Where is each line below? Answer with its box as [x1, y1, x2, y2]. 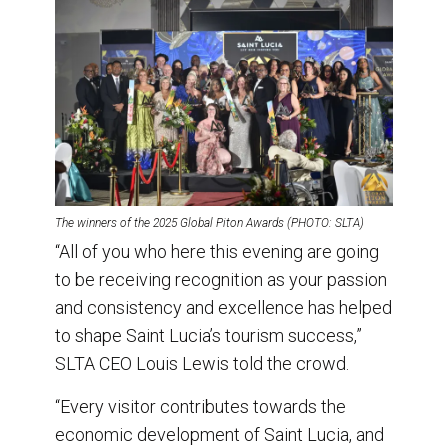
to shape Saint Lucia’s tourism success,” [55, 325, 362, 347]
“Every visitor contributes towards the [55, 396, 346, 418]
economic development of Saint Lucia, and [55, 424, 384, 446]
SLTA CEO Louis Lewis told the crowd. [55, 353, 349, 375]
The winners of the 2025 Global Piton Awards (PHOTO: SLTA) [55, 216, 364, 231]
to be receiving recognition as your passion [55, 269, 387, 291]
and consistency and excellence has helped [55, 297, 392, 319]
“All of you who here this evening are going [55, 241, 379, 263]
